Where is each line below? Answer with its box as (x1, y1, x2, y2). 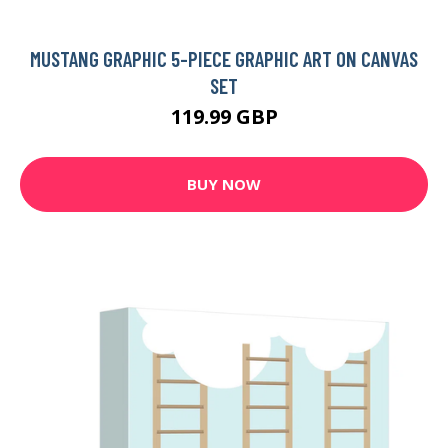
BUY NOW (187, 174, 261, 194)
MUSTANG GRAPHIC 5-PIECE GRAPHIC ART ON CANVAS (30, 45, 418, 71)
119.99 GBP (170, 102, 278, 130)
